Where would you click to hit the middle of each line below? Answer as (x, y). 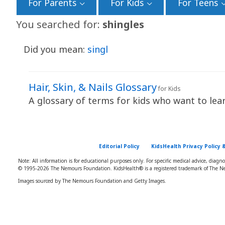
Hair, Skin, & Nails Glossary (92, 87)
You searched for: (59, 24)
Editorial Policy (119, 146)
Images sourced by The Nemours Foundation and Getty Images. (92, 181)
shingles (123, 24)
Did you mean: (55, 49)
